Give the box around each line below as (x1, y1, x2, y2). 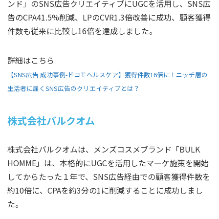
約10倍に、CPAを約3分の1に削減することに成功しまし (7, 184, 203, 197)
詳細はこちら (7, 54, 54, 66)
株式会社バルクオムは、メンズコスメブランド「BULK (7, 143, 200, 155)
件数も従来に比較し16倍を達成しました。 (7, 25, 157, 37)
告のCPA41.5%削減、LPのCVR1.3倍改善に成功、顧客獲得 (7, 11, 211, 23)
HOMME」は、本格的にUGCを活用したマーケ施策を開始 (7, 157, 209, 169)
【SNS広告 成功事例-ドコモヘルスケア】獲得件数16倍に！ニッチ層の (7, 70, 208, 80)
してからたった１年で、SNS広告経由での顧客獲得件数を (7, 171, 210, 183)
